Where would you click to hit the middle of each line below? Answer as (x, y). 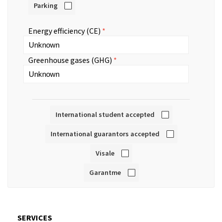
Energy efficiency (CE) (64, 30)
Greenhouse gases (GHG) (70, 60)
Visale (105, 153)
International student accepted (105, 114)
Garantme (105, 172)
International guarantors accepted (105, 134)
